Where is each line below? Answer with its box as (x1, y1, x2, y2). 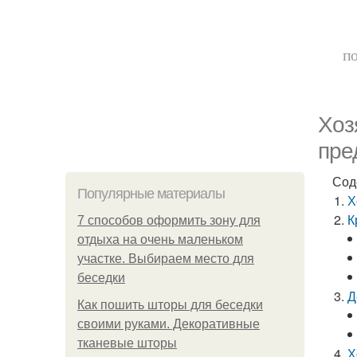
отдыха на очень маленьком (77, 233, 243, 246)
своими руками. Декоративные (77, 317, 260, 331)
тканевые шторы (77, 336, 177, 350)
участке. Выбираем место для (77, 252, 254, 265)
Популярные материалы (77, 186, 225, 202)
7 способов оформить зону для (77, 214, 261, 227)
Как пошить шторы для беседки (77, 298, 263, 312)
